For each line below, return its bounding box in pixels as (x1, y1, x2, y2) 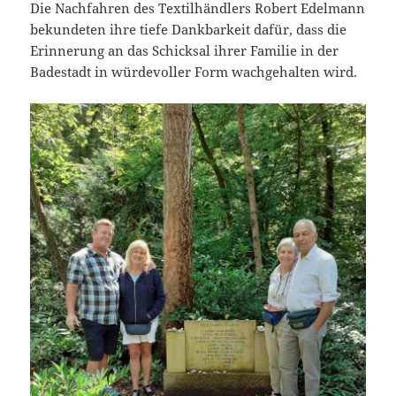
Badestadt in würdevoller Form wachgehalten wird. (30, 63, 358, 81)
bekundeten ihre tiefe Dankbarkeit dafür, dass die (30, 20, 347, 39)
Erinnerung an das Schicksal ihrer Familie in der (30, 42, 339, 60)
